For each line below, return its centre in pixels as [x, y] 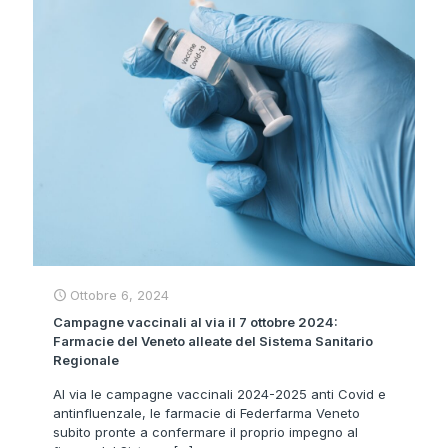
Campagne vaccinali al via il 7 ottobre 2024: [195, 322]
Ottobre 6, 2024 [119, 295]
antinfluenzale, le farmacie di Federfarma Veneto [206, 413]
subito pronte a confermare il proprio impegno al [205, 432]
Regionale [86, 360]
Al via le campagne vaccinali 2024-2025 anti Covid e [219, 394]
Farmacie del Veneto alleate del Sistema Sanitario [213, 341]
